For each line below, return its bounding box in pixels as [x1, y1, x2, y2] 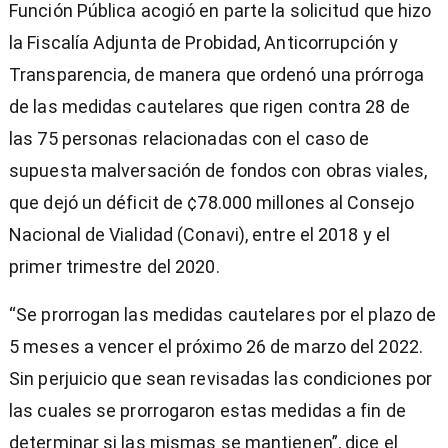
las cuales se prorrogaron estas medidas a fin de [9, 400, 406, 422]
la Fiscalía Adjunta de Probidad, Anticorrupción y [9, 32, 398, 54]
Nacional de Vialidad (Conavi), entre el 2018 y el [9, 224, 390, 246]
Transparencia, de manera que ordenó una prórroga [9, 64, 424, 86]
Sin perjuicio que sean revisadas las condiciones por [9, 368, 433, 390]
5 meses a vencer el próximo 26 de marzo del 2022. [9, 336, 423, 358]
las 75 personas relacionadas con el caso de [9, 128, 370, 150]
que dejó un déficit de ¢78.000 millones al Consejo [9, 192, 415, 214]
